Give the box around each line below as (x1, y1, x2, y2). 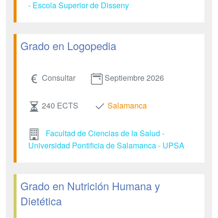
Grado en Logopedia (20, 38, 116, 54)
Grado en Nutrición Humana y (20, 178, 160, 193)
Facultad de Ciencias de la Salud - (46, 127, 164, 139)
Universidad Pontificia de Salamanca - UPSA (28, 139, 184, 151)
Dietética (20, 193, 62, 208)
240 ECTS (42, 100, 78, 111)
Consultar (42, 72, 75, 84)
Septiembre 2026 (105, 72, 164, 84)
